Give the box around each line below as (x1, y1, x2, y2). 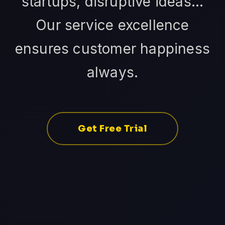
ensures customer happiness (15, 40, 210, 58)
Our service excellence (36, 17, 189, 34)
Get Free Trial (78, 123, 147, 135)
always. (86, 64, 139, 81)
